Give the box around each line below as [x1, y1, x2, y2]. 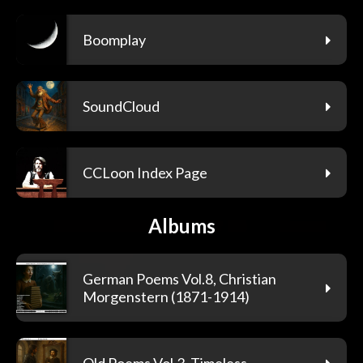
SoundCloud [83, 96, 160, 115]
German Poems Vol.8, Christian [83, 269, 276, 288]
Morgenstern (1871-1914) [83, 287, 250, 305]
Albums [147, 213, 216, 237]
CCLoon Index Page [83, 163, 207, 181]
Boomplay [83, 30, 146, 49]
